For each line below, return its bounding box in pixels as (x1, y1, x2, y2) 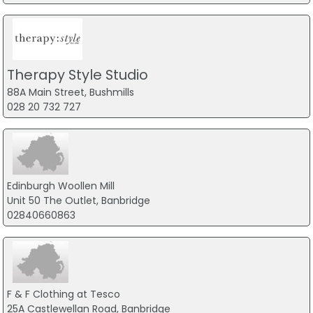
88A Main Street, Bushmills (6, 85, 134, 100)
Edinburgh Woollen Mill (6, 178, 115, 193)
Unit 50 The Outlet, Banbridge (6, 193, 150, 208)
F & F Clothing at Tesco (6, 286, 120, 301)
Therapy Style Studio (6, 65, 148, 85)
